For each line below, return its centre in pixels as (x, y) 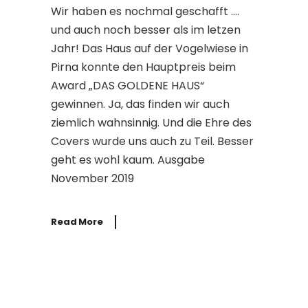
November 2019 (92, 178)
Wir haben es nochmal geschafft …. (145, 11)
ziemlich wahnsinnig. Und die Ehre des (151, 123)
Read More (77, 221)
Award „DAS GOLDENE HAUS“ (128, 86)
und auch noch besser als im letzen (146, 30)
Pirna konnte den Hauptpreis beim (143, 67)
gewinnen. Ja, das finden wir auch (140, 104)
